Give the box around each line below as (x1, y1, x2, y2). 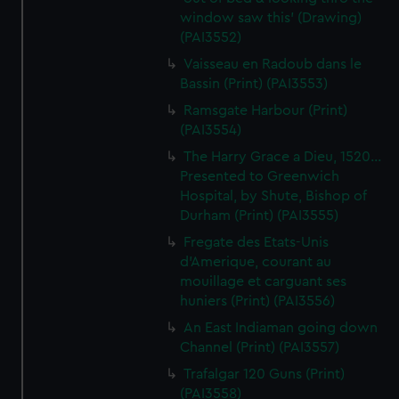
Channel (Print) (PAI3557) (180, 340, 340, 354)
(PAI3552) (180, 30, 242, 45)
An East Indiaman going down (183, 321, 379, 335)
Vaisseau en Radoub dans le (183, 57, 362, 71)
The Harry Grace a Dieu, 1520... (183, 150, 382, 164)
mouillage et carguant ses (180, 274, 347, 289)
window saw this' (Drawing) (180, 11, 362, 25)
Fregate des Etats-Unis (183, 235, 330, 249)
